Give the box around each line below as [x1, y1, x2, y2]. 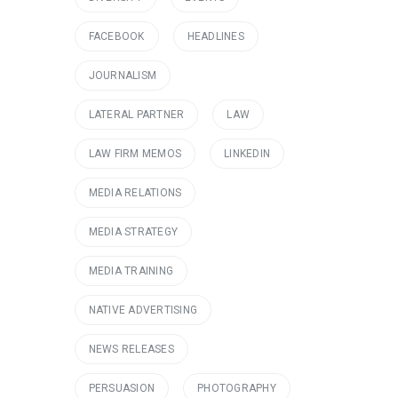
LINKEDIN [224, 147, 270, 160]
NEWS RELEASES [88, 343, 174, 355]
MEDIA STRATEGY [88, 226, 178, 238]
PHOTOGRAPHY [197, 382, 276, 394]
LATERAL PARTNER [88, 108, 185, 121]
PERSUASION [88, 382, 155, 394]
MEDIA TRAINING [88, 265, 173, 277]
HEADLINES [187, 30, 244, 43]
